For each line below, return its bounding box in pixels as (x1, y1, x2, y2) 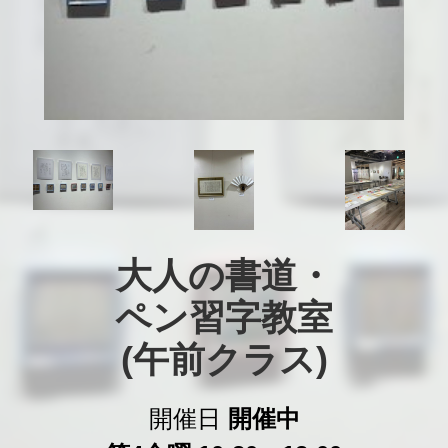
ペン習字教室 (115, 298, 333, 338)
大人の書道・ (115, 256, 333, 296)
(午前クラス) (120, 340, 328, 380)
